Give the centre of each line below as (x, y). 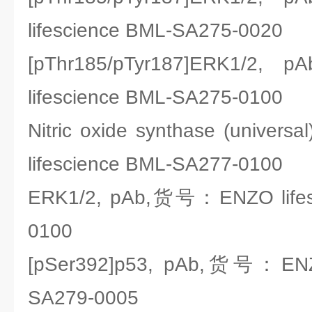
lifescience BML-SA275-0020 (155, 30)
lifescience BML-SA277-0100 (155, 164)
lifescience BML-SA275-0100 (155, 97)
